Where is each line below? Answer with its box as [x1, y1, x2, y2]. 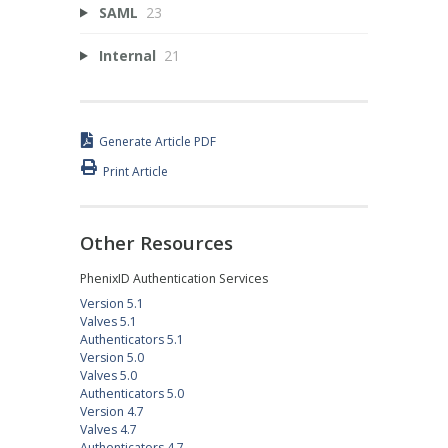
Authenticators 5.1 [80, 331, 184, 349]
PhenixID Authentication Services [80, 270, 268, 288]
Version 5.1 [80, 295, 144, 313]
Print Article [103, 162, 168, 180]
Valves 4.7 [80, 421, 137, 439]
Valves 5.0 [80, 367, 137, 385]
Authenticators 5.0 [80, 385, 184, 403]
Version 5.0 [80, 349, 144, 367]
